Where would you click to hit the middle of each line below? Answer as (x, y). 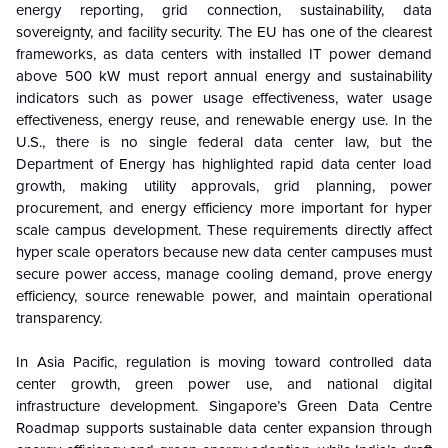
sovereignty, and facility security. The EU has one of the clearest (224, 31)
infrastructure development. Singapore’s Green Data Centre (224, 405)
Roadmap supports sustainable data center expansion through (224, 427)
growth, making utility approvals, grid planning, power (224, 185)
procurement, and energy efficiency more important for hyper (224, 207)
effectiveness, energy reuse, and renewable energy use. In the (224, 119)
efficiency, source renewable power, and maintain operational (224, 295)
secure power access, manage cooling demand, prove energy (224, 273)
